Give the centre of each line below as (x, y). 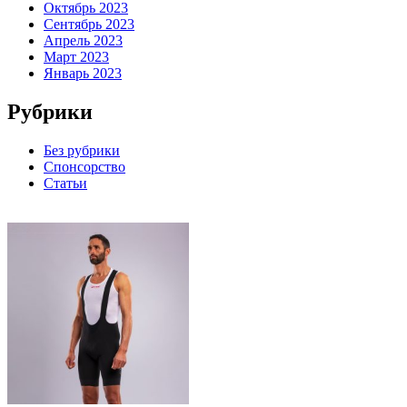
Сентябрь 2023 (89, 24)
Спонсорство (84, 166)
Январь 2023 (83, 73)
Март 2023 (76, 57)
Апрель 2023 (83, 40)
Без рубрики (82, 150)
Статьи (65, 183)
